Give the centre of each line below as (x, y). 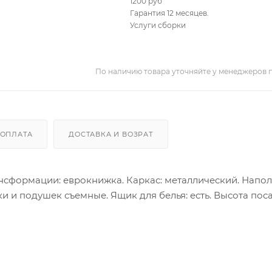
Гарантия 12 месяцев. (170, 13)
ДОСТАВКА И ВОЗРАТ (111, 134)
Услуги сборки (158, 25)
